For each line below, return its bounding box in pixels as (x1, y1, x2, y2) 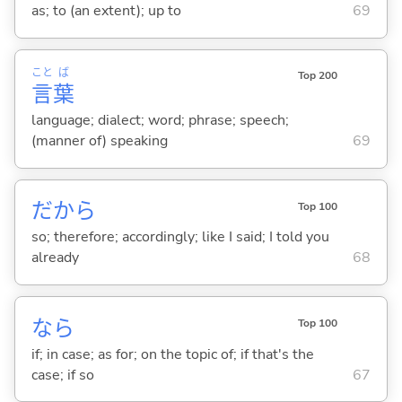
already (31, 248, 79, 268)
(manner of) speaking (31, 131, 168, 152)
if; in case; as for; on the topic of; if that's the (31, 344, 314, 364)
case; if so (31, 364, 94, 385)
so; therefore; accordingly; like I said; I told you (31, 227, 329, 248)
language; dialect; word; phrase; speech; (31, 110, 289, 131)
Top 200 (297, 68, 337, 83)
